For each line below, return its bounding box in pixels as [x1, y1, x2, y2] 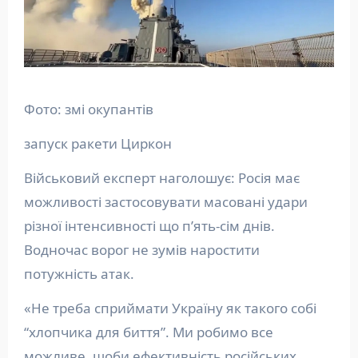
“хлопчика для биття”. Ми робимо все [23, 323, 273, 342]
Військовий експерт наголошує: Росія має [23, 169, 300, 188]
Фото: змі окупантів [23, 100, 153, 119]
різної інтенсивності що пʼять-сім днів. [23, 217, 275, 236]
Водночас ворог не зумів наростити [23, 241, 260, 260]
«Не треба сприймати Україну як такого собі [23, 299, 316, 318]
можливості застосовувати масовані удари [23, 193, 308, 212]
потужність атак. [23, 265, 137, 284]
